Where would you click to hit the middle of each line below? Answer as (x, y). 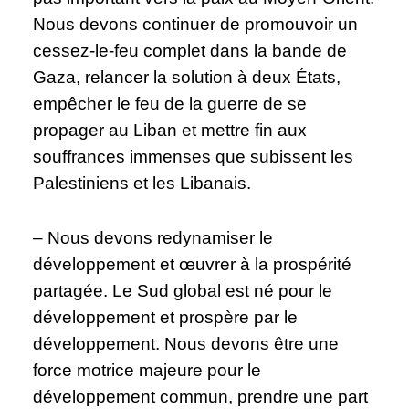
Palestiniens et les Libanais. (147, 183)
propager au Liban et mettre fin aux (170, 130)
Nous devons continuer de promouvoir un (196, 24)
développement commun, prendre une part (201, 396)
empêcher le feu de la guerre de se (170, 103)
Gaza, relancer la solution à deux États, (187, 77)
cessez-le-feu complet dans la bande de (190, 50)
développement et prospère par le (166, 317)
